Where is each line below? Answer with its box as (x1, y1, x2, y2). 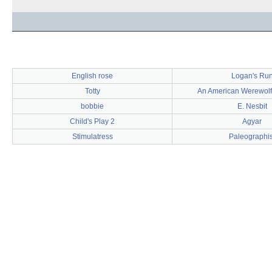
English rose (72, 72, 113, 80)
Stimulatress (72, 132, 113, 141)
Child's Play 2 (70, 117, 115, 126)
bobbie (81, 102, 104, 110)
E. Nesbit (237, 102, 267, 110)
